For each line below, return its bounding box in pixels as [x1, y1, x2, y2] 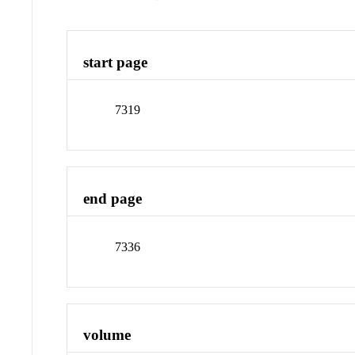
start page [83, 53, 148, 71]
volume [83, 326, 132, 344]
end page [83, 190, 143, 208]
